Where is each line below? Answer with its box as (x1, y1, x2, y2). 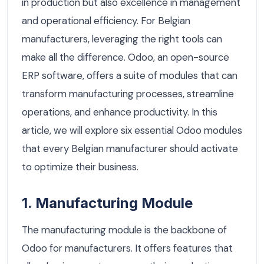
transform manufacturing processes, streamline (22, 87, 234, 101)
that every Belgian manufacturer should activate (22, 142, 238, 156)
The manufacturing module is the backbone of (22, 223, 227, 237)
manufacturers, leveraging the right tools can (22, 32, 222, 46)
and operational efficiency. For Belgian (22, 14, 190, 28)
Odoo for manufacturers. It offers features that (22, 242, 233, 255)
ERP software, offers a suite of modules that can (22, 69, 237, 82)
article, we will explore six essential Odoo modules (22, 124, 242, 137)
